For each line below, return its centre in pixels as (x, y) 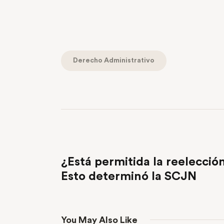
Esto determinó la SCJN (129, 176)
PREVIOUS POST (97, 145)
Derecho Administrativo (114, 61)
